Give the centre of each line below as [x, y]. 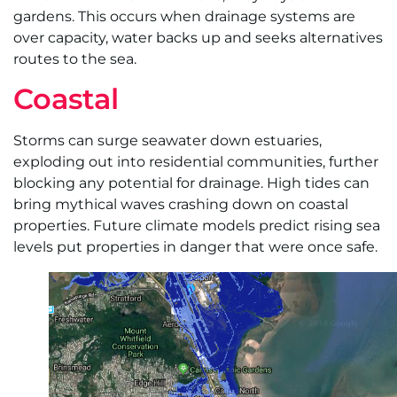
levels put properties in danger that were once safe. [195, 247]
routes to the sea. [75, 58]
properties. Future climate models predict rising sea [197, 226]
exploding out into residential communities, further [196, 162]
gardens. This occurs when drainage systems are [184, 16]
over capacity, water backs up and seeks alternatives [198, 37]
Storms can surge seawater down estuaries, [167, 141]
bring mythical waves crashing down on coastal [181, 205]
